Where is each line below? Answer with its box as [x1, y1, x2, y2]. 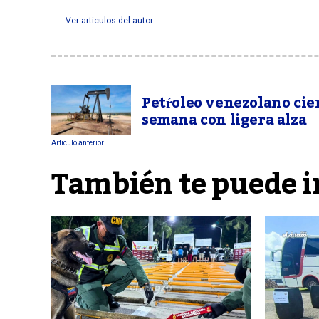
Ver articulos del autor [66, 16, 153, 26]
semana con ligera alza [142, 106, 307, 135]
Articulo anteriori [51, 139, 106, 147]
